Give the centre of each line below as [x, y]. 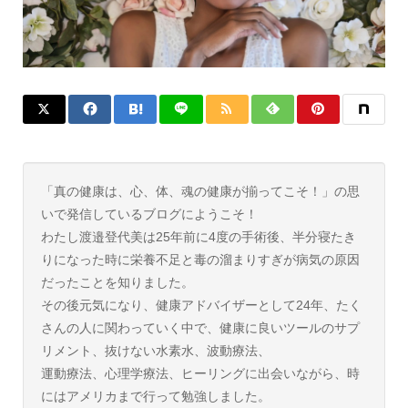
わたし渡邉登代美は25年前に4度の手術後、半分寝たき [198, 236]
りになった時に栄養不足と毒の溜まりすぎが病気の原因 [200, 259]
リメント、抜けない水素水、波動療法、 [155, 350]
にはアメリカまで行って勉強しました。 [155, 396]
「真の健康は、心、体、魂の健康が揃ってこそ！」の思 [200, 191]
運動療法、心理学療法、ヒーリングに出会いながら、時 [200, 373]
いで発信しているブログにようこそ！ [149, 214]
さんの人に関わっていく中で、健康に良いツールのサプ [200, 327]
